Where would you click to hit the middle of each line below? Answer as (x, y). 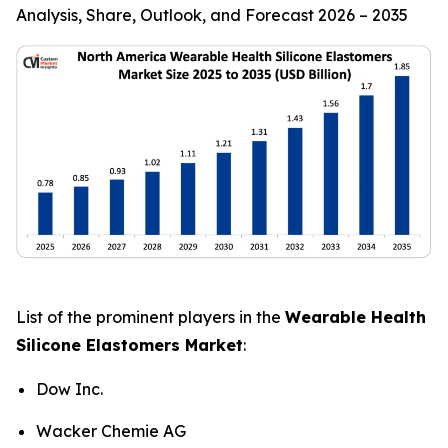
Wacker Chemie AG (111, 430)
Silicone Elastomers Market (129, 345)
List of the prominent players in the (150, 317)
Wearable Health (355, 317)
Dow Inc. (69, 389)
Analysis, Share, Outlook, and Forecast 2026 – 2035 (212, 14)
